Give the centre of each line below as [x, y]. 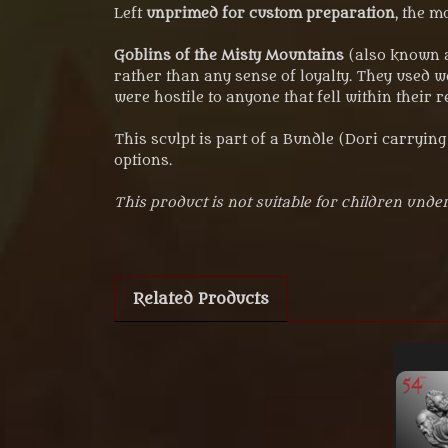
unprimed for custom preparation [270, 13]
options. [143, 160]
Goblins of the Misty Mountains [231, 55]
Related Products [200, 298]
